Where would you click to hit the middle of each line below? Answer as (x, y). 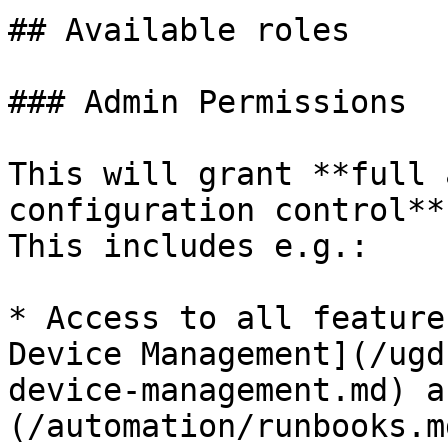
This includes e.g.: (188, 246)
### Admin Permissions (207, 102)
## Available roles (179, 30)
